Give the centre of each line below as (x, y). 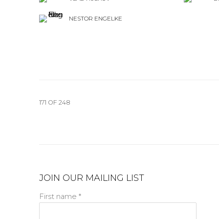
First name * (60, 197)
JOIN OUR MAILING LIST (92, 178)
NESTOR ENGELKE (96, 19)
